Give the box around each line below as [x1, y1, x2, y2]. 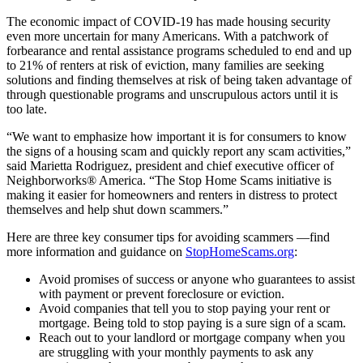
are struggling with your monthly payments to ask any [39, 344, 314, 359]
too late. [6, 101, 47, 116]
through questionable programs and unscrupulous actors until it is [6, 87, 338, 101]
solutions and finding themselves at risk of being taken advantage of [6, 72, 352, 87]
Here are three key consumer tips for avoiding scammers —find [6, 229, 330, 244]
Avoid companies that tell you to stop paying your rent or [39, 301, 330, 315]
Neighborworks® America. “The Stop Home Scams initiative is [6, 173, 331, 187]
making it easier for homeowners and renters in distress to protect [6, 187, 337, 202]
